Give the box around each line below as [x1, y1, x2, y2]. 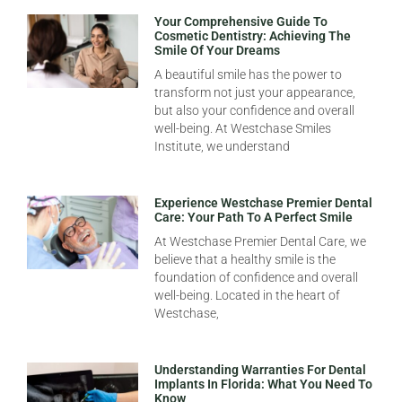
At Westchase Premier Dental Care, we [154, 233, 367, 249]
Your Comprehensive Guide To [154, 13, 328, 29]
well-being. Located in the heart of [154, 287, 341, 302]
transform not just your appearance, [154, 84, 356, 100]
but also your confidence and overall [154, 102, 355, 118]
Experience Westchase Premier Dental [154, 195, 373, 210]
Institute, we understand [154, 138, 291, 153]
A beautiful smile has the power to [154, 66, 343, 82]
